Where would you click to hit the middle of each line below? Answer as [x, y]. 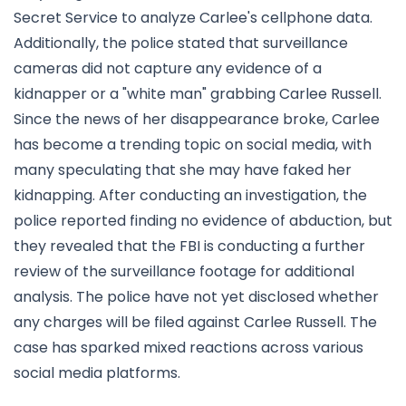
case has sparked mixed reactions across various [188, 348]
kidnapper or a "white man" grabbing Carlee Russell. [198, 94]
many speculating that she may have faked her [183, 170]
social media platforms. [97, 373]
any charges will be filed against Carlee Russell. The [195, 323]
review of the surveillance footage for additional [184, 272]
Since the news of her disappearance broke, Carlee [197, 120]
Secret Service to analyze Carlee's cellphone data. [193, 18]
